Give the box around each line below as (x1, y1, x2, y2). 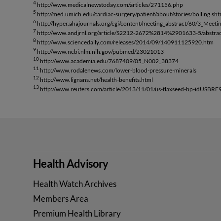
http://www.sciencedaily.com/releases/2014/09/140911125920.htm (36, 38, 214, 46)
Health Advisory (33, 157, 109, 171)
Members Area (33, 193, 89, 204)
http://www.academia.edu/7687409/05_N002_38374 (39, 57, 179, 65)
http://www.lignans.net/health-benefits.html (39, 75, 153, 83)
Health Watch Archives (33, 179, 117, 189)
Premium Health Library (33, 208, 121, 219)
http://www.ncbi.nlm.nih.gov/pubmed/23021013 (36, 47, 164, 55)
